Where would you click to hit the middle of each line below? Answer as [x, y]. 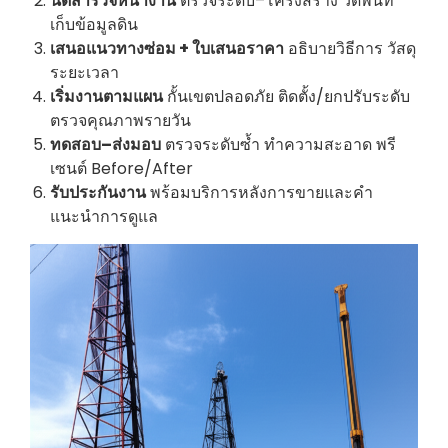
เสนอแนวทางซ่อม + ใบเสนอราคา [167, 48]
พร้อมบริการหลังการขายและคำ [259, 192]
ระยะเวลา [84, 72]
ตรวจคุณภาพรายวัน [120, 120]
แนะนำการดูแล [104, 216]
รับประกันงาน [98, 192]
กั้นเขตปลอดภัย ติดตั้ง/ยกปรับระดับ [286, 96]
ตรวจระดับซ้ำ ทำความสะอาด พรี [278, 144]
